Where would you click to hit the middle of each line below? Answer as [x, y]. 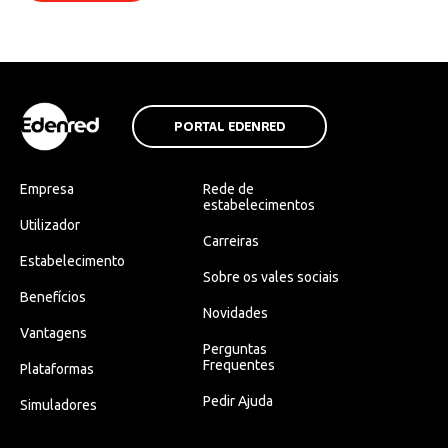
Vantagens [53, 332]
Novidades [235, 312]
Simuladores [58, 404]
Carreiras [230, 240]
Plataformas [57, 368]
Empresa [47, 188]
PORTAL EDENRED [229, 127]
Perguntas [234, 348]
